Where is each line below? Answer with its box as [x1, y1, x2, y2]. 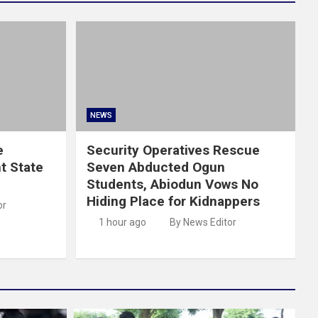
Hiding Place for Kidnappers [86, 193, 260, 210]
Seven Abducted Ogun [86, 159, 225, 176]
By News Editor [169, 216, 236, 229]
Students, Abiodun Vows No [86, 176, 258, 193]
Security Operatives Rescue [86, 142, 260, 159]
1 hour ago [99, 216, 146, 229]
